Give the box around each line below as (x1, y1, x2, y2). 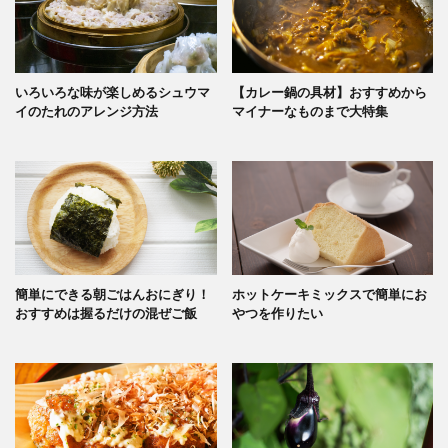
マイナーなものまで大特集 (231, 103, 388, 120)
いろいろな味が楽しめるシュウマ (15, 84, 210, 101)
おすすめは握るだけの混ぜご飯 (15, 304, 197, 321)
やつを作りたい (231, 304, 323, 321)
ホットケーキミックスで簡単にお (231, 285, 427, 302)
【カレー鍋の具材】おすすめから (231, 84, 427, 101)
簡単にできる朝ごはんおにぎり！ (15, 285, 210, 302)
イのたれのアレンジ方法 (15, 103, 158, 120)
